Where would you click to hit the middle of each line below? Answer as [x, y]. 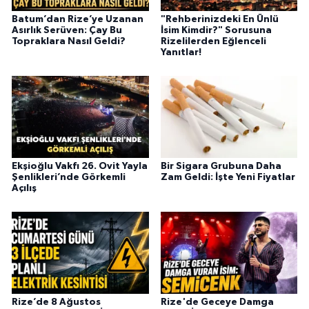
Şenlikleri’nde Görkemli [69, 178]
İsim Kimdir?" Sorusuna [216, 31]
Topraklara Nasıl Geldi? [69, 42]
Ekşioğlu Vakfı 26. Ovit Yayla [80, 167]
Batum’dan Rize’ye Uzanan [78, 20]
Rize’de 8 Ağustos [56, 302]
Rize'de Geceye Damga [217, 302]
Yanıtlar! [181, 53]
